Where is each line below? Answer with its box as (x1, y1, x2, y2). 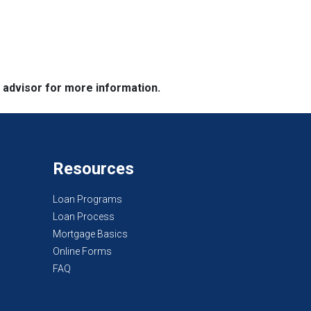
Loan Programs (53, 193, 122, 205)
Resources (53, 158, 134, 178)
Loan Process (53, 210, 115, 222)
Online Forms (53, 245, 112, 257)
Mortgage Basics (53, 228, 128, 239)
